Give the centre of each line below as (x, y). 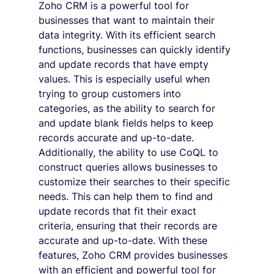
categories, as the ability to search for (128, 108)
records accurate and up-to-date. (117, 137)
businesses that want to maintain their (128, 20)
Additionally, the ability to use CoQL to (130, 152)
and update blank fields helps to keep (127, 123)
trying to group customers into (111, 93)
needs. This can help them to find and (127, 196)
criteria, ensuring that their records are (129, 225)
